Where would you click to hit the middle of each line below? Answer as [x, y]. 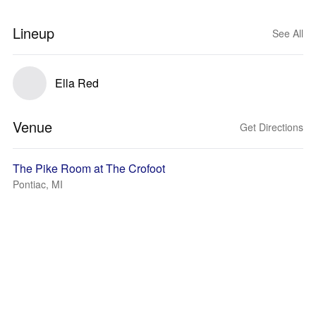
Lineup [34, 33]
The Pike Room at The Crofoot [89, 168]
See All [288, 33]
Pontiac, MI [38, 184]
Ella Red [77, 83]
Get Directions [272, 127]
